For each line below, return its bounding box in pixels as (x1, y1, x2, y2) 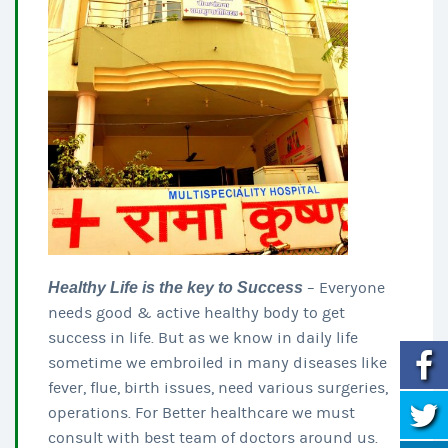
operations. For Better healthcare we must (48, 403, 355, 422)
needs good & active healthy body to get (48, 303, 345, 322)
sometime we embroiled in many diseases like (48, 353, 387, 372)
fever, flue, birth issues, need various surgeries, (48, 378, 388, 397)
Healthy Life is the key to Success (48, 278, 303, 296)
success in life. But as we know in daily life (48, 328, 358, 347)
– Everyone (307, 278, 385, 297)
